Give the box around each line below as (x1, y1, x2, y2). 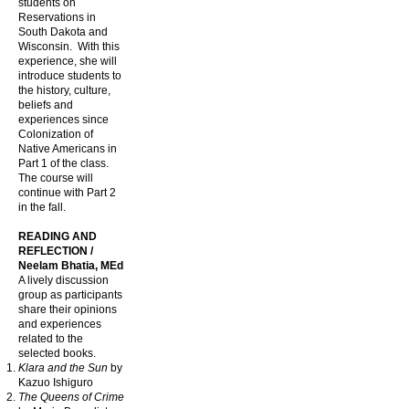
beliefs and (18, 99, 73, 111)
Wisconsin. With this (18, 40, 120, 53)
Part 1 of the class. (18, 157, 109, 170)
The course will (18, 172, 93, 184)
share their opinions (18, 303, 117, 316)
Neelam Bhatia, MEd (18, 259, 123, 272)
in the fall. (18, 201, 66, 214)
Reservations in (18, 11, 96, 24)
